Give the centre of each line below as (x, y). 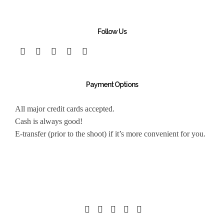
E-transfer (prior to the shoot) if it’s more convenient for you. (110, 133)
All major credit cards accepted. (65, 108)
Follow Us (112, 31)
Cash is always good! (49, 121)
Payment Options (112, 84)
